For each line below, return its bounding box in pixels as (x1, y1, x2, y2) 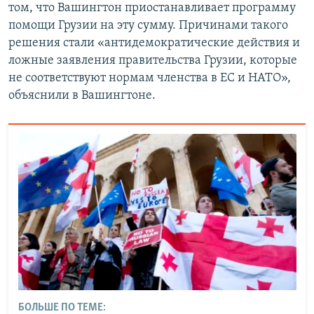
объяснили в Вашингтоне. (8, 88, 156, 102)
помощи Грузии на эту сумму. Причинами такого (8, 18, 288, 32)
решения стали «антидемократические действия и (8, 36, 300, 50)
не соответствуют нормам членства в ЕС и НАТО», (8, 71, 291, 85)
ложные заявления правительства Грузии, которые (8, 53, 297, 67)
